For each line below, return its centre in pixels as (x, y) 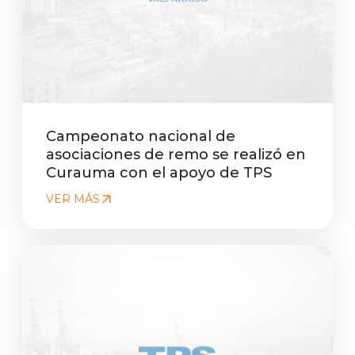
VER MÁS (73, 199)
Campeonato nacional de (141, 136)
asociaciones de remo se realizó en (176, 154)
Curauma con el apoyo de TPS (159, 172)
